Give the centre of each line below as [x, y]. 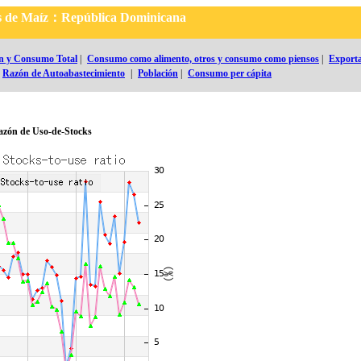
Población [158, 73]
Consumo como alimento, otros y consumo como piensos [203, 59]
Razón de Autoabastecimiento [64, 73]
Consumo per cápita [230, 73]
